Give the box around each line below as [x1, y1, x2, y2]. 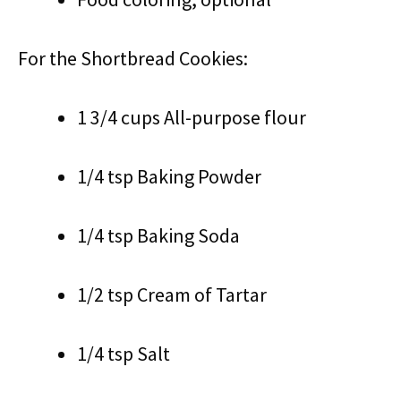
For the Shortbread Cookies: [18, 46, 248, 71]
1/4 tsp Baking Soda [77, 223, 240, 248]
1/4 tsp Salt [77, 341, 170, 366]
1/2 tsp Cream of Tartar [77, 282, 267, 307]
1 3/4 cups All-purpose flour [77, 105, 306, 130]
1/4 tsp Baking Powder [77, 164, 261, 189]
